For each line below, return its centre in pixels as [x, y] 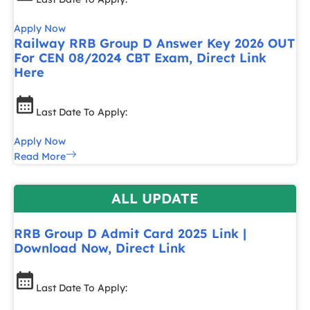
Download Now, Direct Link [100, 248]
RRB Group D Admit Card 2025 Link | [130, 234]
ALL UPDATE [155, 198]
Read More [40, 156]
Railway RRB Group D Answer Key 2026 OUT [154, 43]
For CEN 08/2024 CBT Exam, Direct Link [140, 58]
